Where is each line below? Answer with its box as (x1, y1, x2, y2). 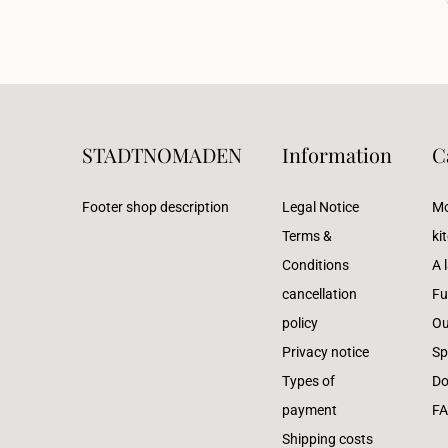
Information (282, 141, 392, 168)
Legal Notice (282, 199, 359, 215)
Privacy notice (282, 344, 369, 360)
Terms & (282, 228, 332, 244)
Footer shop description (82, 199, 229, 215)
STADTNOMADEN (82, 141, 242, 168)
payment (282, 402, 337, 418)
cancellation (282, 286, 357, 302)
